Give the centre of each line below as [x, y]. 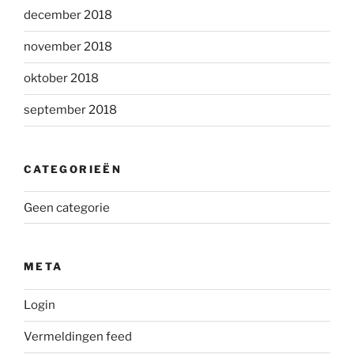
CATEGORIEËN [73, 169]
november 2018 [68, 47]
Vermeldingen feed [78, 337]
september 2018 [70, 110]
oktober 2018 [61, 79]
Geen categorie [67, 207]
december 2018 [68, 15]
